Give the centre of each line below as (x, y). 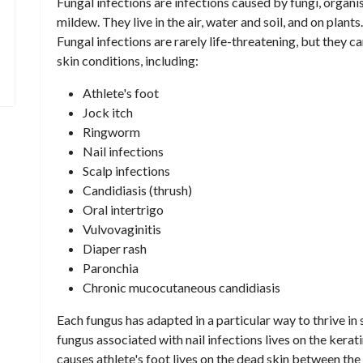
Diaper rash (115, 249)
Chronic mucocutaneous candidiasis (181, 288)
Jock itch (108, 113)
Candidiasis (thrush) (137, 190)
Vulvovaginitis (122, 229)
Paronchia (111, 268)
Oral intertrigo (123, 210)
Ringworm (111, 132)
